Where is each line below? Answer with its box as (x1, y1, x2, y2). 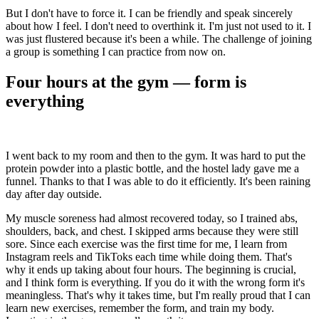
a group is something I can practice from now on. (6, 45, 226, 58)
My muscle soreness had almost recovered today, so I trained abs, (6, 211, 298, 224)
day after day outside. (6, 187, 102, 200)
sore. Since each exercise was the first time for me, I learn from (6, 237, 287, 250)
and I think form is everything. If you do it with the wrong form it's (6, 276, 305, 288)
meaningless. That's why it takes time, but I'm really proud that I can (6, 288, 310, 301)
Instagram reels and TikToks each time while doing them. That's (6, 250, 292, 263)
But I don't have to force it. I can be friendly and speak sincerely (6, 6, 293, 19)
